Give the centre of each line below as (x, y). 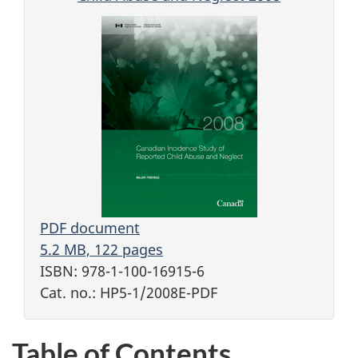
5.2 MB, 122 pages (101, 249)
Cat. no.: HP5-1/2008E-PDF (129, 292)
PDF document (90, 227)
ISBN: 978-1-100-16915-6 (122, 270)
